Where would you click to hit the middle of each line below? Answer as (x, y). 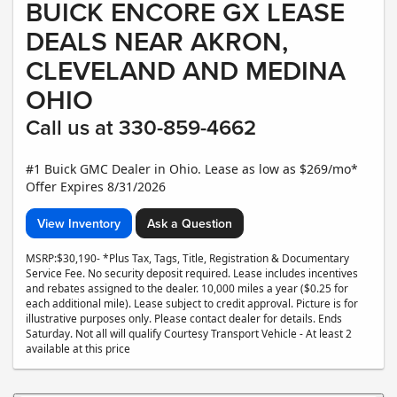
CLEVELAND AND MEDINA (186, 71)
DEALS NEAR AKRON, (157, 42)
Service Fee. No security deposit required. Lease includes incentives (192, 273)
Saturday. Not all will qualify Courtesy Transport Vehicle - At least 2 (189, 334)
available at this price (78, 349)
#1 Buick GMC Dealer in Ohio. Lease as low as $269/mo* (192, 169)
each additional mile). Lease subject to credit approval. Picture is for (192, 304)
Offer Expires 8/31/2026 (96, 187)
